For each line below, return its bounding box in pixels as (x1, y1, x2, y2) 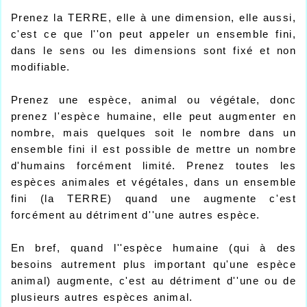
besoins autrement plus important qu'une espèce (10, 259, 297, 270)
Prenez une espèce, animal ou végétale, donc (10, 95, 297, 106)
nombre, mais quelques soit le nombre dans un (10, 127, 297, 138)
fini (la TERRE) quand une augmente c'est (10, 193, 297, 204)
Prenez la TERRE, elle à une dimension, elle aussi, (10, 12, 297, 23)
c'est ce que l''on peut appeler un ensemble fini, (10, 29, 297, 40)
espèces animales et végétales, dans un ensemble (10, 177, 297, 188)
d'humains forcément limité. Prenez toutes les (10, 160, 297, 171)
